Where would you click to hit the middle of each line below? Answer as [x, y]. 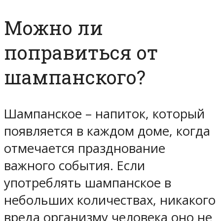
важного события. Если [74, 165]
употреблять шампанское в [88, 183]
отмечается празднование [85, 148]
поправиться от [81, 52]
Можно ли [54, 28]
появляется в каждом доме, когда [107, 131]
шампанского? [75, 77]
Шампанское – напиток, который [104, 113]
